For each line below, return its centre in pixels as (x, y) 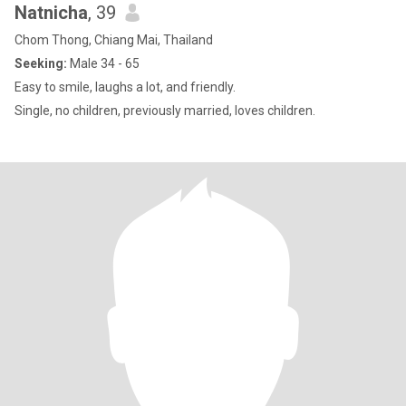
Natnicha (51, 13)
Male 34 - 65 (103, 63)
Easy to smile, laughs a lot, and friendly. (125, 87)
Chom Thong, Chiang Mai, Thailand (114, 40)
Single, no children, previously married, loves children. (165, 111)
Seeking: (41, 63)
